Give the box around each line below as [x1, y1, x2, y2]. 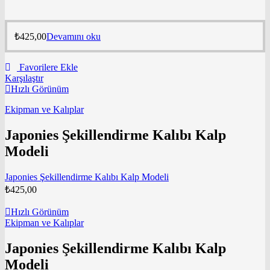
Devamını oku [46, 31, 101, 42]
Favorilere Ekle [19, 62, 78, 73]
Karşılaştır [5, 73, 43, 84]
